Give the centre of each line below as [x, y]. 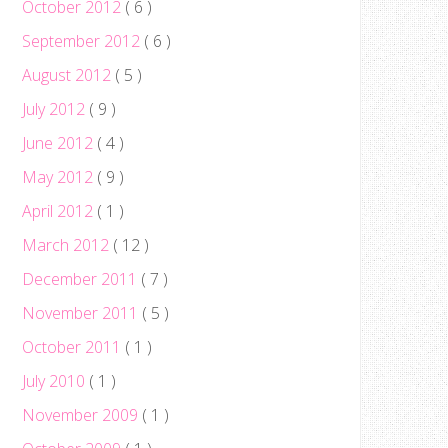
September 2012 [83, 41]
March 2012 [67, 245]
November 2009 [82, 415]
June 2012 [59, 143]
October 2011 [73, 347]
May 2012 [59, 177]
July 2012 [55, 109]
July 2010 [55, 381]
